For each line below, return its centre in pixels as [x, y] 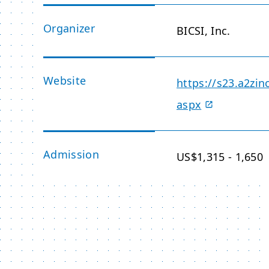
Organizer [69, 28]
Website [65, 80]
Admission [71, 154]
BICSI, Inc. [204, 31]
